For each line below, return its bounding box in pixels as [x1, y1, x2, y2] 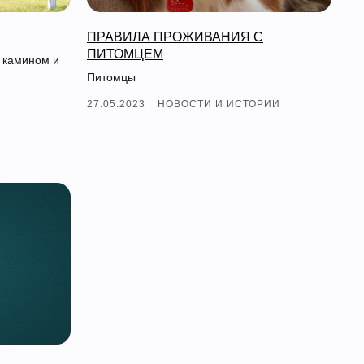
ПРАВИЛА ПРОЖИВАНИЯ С [87, 29, 263, 44]
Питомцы [87, 70, 136, 84]
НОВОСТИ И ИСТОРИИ [158, 97, 280, 110]
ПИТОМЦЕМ [87, 46, 163, 61]
